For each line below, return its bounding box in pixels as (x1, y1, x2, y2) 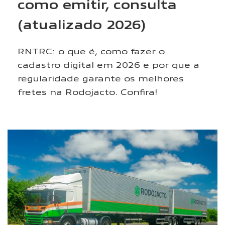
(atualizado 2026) (18, 16, 146, 32)
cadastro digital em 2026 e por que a (18, 59, 199, 69)
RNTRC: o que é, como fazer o (18, 45, 165, 56)
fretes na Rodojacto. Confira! (18, 86, 158, 96)
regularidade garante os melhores (18, 72, 184, 83)
